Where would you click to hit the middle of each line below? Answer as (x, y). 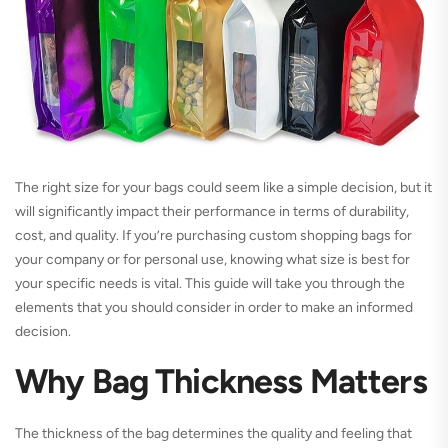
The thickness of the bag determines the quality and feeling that (213, 434)
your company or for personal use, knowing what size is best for (212, 260)
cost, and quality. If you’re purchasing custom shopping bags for (213, 236)
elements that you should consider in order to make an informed (214, 308)
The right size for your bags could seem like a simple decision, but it (223, 188)
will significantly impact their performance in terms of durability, (212, 212)
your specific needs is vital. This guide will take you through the (210, 284)
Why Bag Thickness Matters (221, 382)
